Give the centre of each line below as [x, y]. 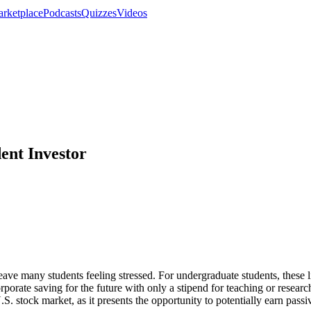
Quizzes [99, 13]
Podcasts [62, 13]
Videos [132, 13]
